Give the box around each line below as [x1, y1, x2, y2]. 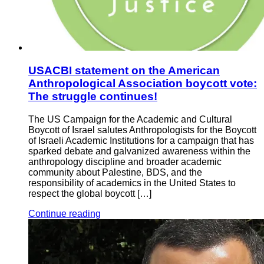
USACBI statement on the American [28, 64, 220, 77]
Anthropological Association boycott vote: [28, 77, 257, 90]
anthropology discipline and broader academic [28, 156, 222, 167]
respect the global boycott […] [28, 188, 151, 199]
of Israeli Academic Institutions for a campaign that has [28, 135, 254, 146]
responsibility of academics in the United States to [28, 177, 236, 188]
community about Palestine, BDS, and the [28, 167, 202, 177]
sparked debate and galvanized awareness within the [28, 146, 250, 156]
